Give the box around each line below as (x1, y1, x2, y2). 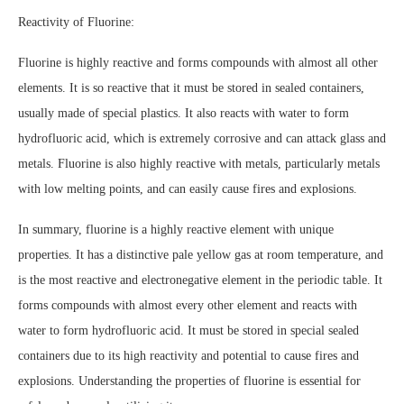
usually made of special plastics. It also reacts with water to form (18, 106, 349, 120)
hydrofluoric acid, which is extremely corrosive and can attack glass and (18, 132, 386, 145)
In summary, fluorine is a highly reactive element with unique (18, 223, 334, 236)
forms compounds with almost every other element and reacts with (18, 298, 357, 312)
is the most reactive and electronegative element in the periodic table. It (18, 273, 382, 287)
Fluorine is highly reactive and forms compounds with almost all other (18, 56, 378, 69)
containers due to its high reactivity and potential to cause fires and (18, 349, 359, 363)
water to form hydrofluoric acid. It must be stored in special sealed (18, 324, 359, 337)
